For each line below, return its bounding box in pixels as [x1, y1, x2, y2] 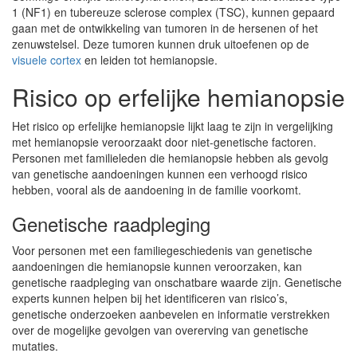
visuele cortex [12, 52, 81, 68]
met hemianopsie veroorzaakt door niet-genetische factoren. [12, 134, 316, 150]
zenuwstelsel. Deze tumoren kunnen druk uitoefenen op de [12, 36, 309, 52]
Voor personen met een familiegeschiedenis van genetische [12, 242, 312, 258]
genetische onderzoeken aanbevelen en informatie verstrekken [12, 306, 330, 322]
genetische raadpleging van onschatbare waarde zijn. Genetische [12, 274, 342, 290]
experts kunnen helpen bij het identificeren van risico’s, [12, 290, 288, 306]
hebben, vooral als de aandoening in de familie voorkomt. [12, 182, 301, 198]
